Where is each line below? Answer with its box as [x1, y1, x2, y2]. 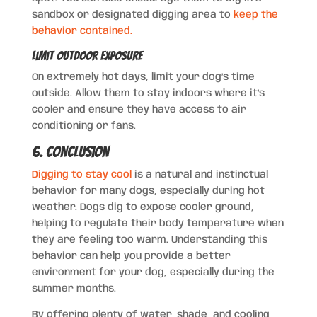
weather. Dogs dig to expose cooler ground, [31, 202, 254, 212]
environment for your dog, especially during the [31, 267, 275, 277]
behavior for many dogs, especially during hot [31, 185, 265, 196]
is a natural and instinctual [131, 169, 268, 180]
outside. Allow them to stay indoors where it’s [31, 88, 265, 98]
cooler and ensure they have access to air [31, 104, 246, 115]
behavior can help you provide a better [31, 250, 231, 261]
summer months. [31, 283, 116, 294]
